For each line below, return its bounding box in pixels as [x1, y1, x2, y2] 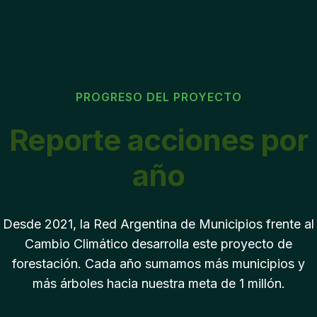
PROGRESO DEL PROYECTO [75, 90, 242, 104]
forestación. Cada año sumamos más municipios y [12, 256, 305, 271]
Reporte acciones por [8, 122, 309, 158]
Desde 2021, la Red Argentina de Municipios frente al [3, 217, 314, 231]
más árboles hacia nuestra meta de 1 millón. [32, 276, 285, 291]
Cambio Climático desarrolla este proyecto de [25, 236, 292, 251]
